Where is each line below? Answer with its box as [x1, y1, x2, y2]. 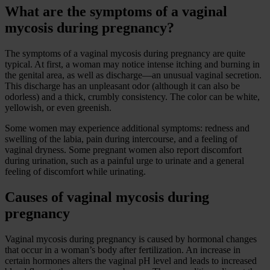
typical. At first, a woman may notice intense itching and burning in [5, 59, 260, 70]
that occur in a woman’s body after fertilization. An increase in [5, 245, 240, 256]
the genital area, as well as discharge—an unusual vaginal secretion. [5, 70, 262, 81]
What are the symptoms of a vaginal [5, 4, 227, 20]
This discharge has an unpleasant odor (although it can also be [5, 81, 240, 92]
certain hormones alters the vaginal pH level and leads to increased [5, 256, 257, 266]
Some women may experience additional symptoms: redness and [5, 123, 250, 134]
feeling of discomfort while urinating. [5, 166, 146, 177]
